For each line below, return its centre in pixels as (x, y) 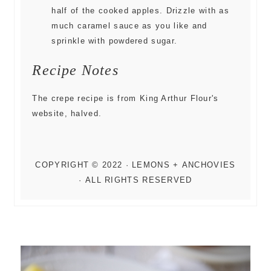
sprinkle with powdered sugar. (115, 41)
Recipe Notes (75, 70)
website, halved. (67, 113)
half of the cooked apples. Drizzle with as (141, 11)
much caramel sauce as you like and (129, 26)
